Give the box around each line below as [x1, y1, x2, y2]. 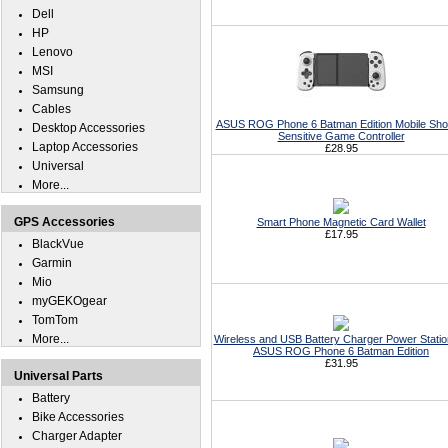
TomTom [32, 313, 78, 327]
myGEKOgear [32, 294, 107, 308]
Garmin [32, 256, 72, 270]
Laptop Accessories [32, 140, 138, 154]
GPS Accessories [14, 215, 115, 229]
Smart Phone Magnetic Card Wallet [256, 216, 426, 228]
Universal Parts [14, 369, 103, 383]
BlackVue [32, 237, 84, 251]
